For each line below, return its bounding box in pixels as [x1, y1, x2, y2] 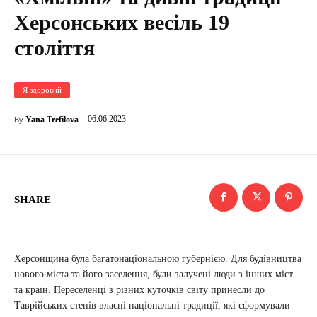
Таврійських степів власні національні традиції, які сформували [14, 299, 290, 311]
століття [14, 35, 95, 59]
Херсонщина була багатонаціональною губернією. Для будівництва [14, 253, 301, 264]
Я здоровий [23, 85, 62, 94]
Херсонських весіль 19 [14, 10, 229, 34]
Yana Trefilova [25, 114, 79, 125]
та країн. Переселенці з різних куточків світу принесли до [14, 284, 265, 295]
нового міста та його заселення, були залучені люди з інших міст [14, 268, 293, 279]
